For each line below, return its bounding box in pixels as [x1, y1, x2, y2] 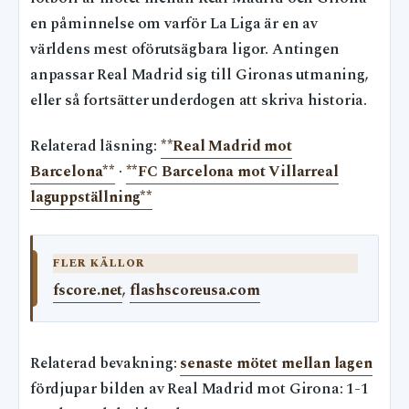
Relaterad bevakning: [30, 352, 181, 376]
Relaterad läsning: [30, 135, 161, 159]
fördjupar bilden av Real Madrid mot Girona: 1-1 [30, 378, 369, 402]
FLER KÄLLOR [53, 255, 146, 273]
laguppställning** [30, 186, 153, 210]
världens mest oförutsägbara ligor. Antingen [30, 38, 340, 62]
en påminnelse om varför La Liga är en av [30, 13, 319, 37]
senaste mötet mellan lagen [180, 352, 372, 376]
